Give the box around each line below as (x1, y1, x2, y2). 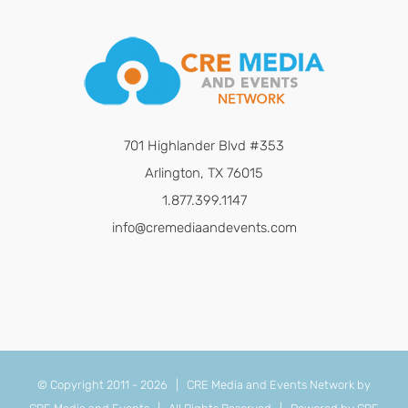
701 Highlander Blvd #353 (124, 138, 284, 155)
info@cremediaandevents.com (111, 219, 297, 237)
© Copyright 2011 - (37, 378, 140, 393)
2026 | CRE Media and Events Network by (140, 378, 371, 393)
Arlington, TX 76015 (145, 165, 263, 182)
